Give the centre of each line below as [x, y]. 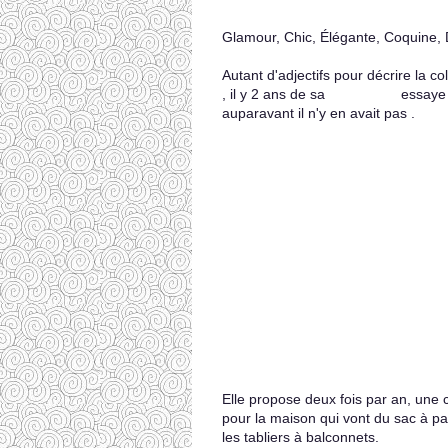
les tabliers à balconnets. [300, 437]
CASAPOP [363, 94]
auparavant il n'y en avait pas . [318, 113]
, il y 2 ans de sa [275, 94]
